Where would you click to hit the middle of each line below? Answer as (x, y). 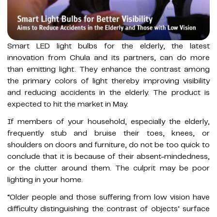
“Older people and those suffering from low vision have (108, 197)
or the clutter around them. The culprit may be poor (108, 168)
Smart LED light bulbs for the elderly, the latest (108, 46)
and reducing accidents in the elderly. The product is (108, 93)
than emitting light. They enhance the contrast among (108, 70)
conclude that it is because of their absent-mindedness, (108, 157)
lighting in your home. (45, 180)
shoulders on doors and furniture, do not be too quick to (108, 145)
